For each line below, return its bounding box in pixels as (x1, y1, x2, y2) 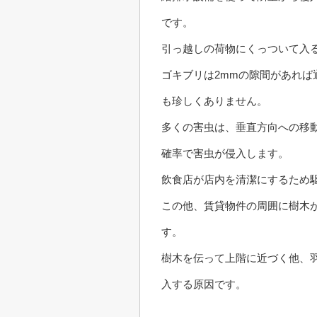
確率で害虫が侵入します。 (161, 147, 289, 160)
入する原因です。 (161, 278, 246, 291)
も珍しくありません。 (161, 95, 267, 108)
